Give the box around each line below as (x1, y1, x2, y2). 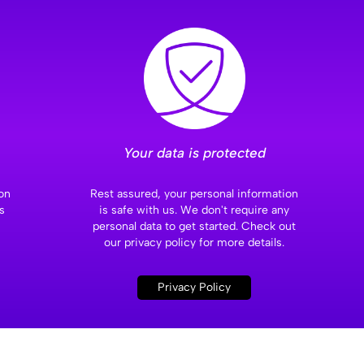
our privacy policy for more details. (104, 236, 284, 250)
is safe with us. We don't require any (99, 203, 289, 218)
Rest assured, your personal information (90, 187, 298, 201)
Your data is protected (123, 145, 266, 162)
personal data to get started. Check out (93, 219, 296, 234)
